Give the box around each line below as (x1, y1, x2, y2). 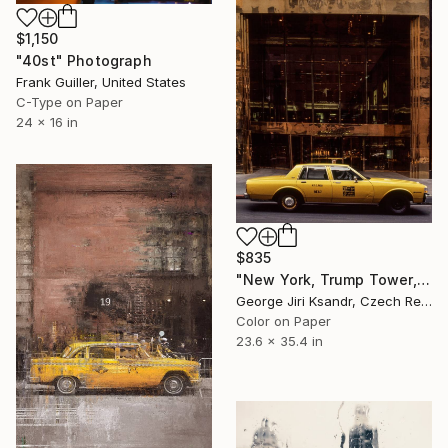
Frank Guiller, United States (16, 74, 186, 91)
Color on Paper (236, 313, 331, 330)
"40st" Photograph (16, 52, 152, 70)
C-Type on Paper (16, 94, 123, 111)
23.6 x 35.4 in (236, 333, 323, 350)
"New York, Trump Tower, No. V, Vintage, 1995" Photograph (416, 271, 430, 289)
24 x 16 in (16, 114, 78, 131)
